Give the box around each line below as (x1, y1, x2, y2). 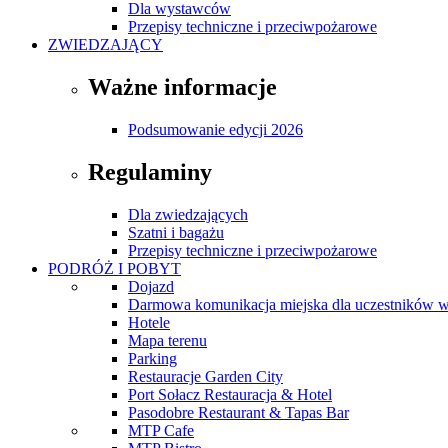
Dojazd (128, 277, 174, 295)
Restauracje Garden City (128, 367, 283, 385)
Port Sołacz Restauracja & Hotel (128, 385, 332, 403)
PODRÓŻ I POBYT (48, 259, 181, 277)
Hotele (128, 313, 170, 331)
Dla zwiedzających (128, 205, 248, 223)
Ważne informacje (88, 73, 277, 100)
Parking (128, 349, 177, 367)
